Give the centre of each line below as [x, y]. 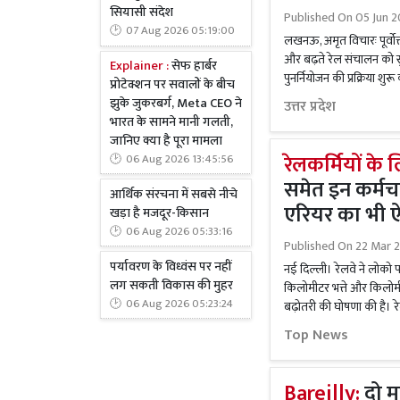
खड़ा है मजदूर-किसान [159, 213]
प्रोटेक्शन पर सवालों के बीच [172, 84]
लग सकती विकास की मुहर [171, 285]
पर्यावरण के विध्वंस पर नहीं [171, 267]
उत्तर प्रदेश [310, 107]
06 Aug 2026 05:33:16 [179, 231]
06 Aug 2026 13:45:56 [179, 159]
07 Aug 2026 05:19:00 [180, 31]
